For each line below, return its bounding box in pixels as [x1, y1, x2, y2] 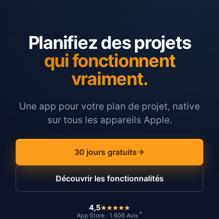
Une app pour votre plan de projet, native [19, 101, 200, 112]
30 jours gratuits [74, 147, 137, 157]
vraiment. [71, 68, 148, 89]
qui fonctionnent [44, 50, 175, 71]
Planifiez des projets [28, 32, 191, 53]
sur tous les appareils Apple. [47, 114, 172, 126]
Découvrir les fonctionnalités [55, 174, 164, 183]
